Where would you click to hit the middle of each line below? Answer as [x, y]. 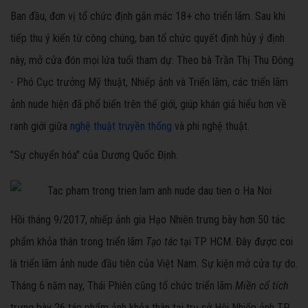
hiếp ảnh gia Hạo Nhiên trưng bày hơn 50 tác [190, 220]
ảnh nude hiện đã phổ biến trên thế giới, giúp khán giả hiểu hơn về [148, 104]
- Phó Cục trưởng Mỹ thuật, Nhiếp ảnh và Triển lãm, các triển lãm [149, 82]
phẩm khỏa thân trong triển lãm [77, 242]
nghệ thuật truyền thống [121, 126]
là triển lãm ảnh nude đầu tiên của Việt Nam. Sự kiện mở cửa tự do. [154, 264]
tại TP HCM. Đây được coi [235, 242]
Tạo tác [160, 242]
